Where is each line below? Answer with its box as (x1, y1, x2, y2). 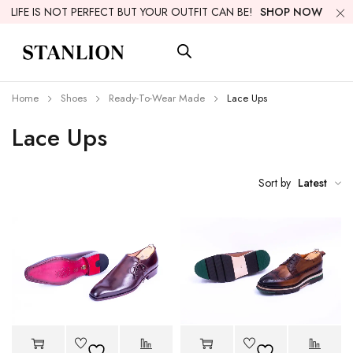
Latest (298, 174, 327, 191)
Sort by (258, 174, 291, 191)
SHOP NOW (260, 4, 322, 20)
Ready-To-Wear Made (109, 90, 205, 106)
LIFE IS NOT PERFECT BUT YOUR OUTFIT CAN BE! (11, 4, 256, 20)
